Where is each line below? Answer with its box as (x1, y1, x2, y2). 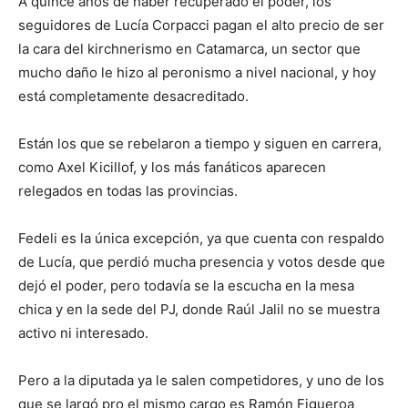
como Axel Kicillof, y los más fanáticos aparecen (18, 158, 326, 177)
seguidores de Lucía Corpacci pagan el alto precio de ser (18, 16, 384, 35)
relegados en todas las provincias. (18, 182, 238, 200)
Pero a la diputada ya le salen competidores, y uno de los (18, 372, 384, 390)
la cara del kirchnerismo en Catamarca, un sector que (18, 40, 361, 58)
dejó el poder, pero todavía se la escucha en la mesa (18, 277, 354, 295)
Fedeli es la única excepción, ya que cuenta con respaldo (18, 229, 384, 248)
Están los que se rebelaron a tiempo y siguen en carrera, (18, 135, 382, 153)
